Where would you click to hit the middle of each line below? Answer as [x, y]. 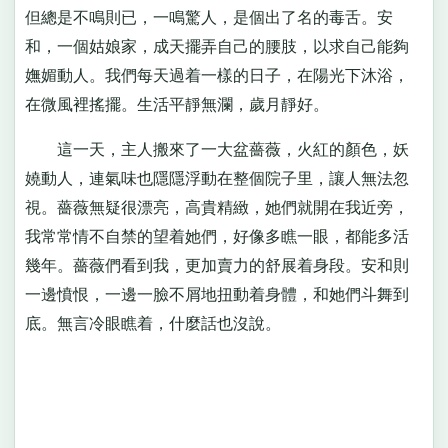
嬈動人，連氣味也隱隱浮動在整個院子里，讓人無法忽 [216, 179]
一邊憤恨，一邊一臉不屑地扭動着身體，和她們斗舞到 [216, 295]
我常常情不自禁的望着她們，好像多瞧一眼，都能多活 [216, 237]
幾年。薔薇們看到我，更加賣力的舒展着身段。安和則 [216, 266]
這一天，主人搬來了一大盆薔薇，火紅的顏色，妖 [216, 150]
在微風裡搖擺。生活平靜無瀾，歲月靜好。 [176, 104]
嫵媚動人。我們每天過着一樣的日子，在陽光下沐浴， [216, 75]
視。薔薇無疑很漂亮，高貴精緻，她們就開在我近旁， [216, 208]
